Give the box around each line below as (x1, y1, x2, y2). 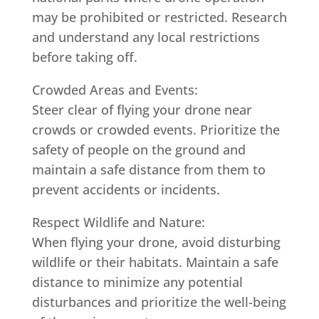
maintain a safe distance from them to (31, 161, 266, 178)
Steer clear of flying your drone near (31, 101, 252, 118)
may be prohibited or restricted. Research (31, 9, 287, 26)
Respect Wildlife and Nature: (31, 214, 205, 231)
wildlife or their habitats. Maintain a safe (31, 253, 278, 271)
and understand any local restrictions (31, 28, 260, 46)
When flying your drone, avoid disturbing (31, 234, 281, 251)
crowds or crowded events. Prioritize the (31, 121, 280, 138)
